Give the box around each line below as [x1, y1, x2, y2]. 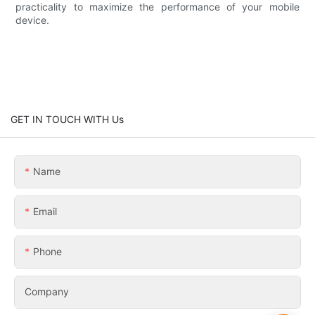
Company [25, 285, 69, 297]
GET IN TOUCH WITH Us [11, 112, 124, 125]
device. [15, 13, 50, 26]
